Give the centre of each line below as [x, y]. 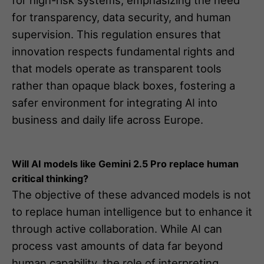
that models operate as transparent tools [117, 68]
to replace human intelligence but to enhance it [132, 211]
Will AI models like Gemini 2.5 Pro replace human [125, 164]
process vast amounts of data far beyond [117, 245]
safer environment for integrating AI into [115, 102]
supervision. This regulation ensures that [116, 34]
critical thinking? [50, 178]
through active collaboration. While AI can [117, 228]
